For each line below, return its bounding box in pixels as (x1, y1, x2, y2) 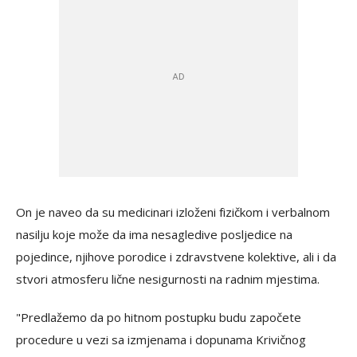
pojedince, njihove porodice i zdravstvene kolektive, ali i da (16, 248, 336, 265)
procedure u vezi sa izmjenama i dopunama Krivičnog (16, 331, 306, 347)
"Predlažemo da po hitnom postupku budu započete (16, 308, 301, 325)
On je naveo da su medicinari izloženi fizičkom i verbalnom (16, 203, 330, 220)
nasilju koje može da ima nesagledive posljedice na (16, 226, 292, 242)
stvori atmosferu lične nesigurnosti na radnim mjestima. (16, 270, 320, 287)
